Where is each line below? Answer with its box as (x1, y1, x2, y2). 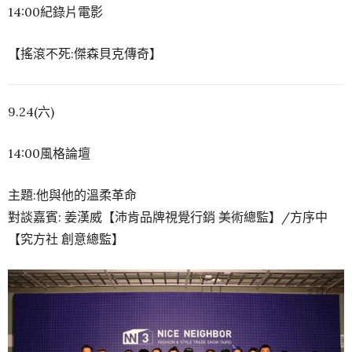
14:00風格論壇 (8, 145, 90, 162)
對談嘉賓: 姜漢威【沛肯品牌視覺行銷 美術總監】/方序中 (8, 209, 328, 225)
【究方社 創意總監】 (8, 231, 124, 247)
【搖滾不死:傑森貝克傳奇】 (8, 46, 162, 62)
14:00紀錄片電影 (8, 4, 103, 20)
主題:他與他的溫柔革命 (8, 187, 137, 203)
